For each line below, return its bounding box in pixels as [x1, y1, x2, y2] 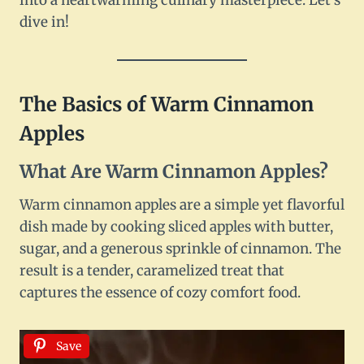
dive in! [19, 13, 69, 32]
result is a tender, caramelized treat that [19, 262, 284, 280]
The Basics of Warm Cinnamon [19, 92, 314, 118]
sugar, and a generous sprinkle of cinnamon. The [19, 240, 341, 258]
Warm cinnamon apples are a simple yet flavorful [19, 196, 344, 214]
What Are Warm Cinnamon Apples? [19, 160, 328, 184]
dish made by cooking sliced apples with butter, [19, 218, 333, 236]
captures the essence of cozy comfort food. [19, 284, 301, 302]
